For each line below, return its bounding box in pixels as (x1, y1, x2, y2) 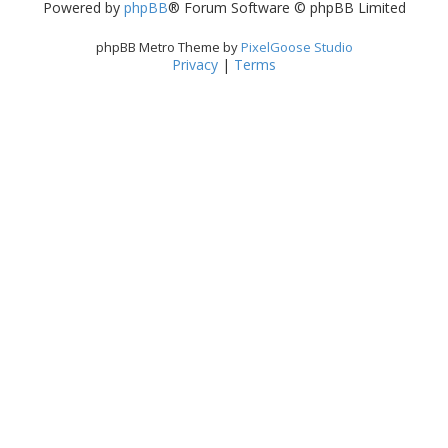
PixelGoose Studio (240, 38, 353, 57)
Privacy (172, 55, 218, 75)
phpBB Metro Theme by (95, 38, 241, 57)
